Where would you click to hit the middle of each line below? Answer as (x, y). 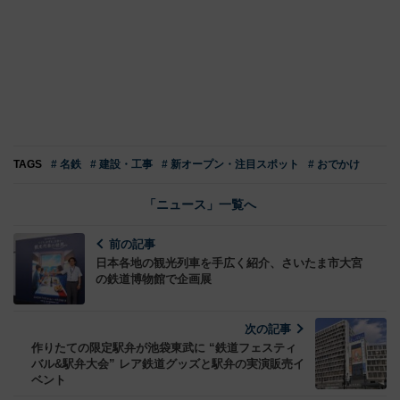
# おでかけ (334, 164)
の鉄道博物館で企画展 (154, 279)
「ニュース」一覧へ (200, 204)
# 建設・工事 (121, 164)
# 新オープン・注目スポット (230, 164)
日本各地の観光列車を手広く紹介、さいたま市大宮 (229, 262)
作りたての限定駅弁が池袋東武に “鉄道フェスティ (164, 347)
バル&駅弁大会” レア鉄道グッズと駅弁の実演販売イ (168, 363)
